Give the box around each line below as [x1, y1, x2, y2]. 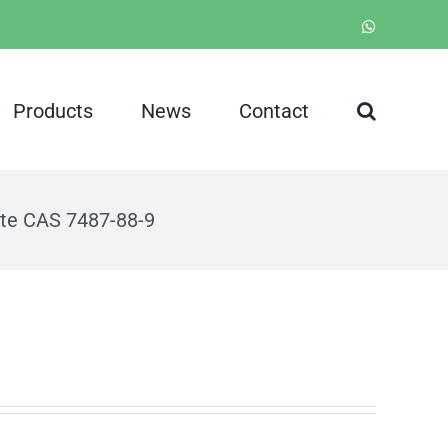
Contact [239, 98, 309, 123]
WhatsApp [375, 17, 443, 34]
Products [13, 98, 93, 123]
